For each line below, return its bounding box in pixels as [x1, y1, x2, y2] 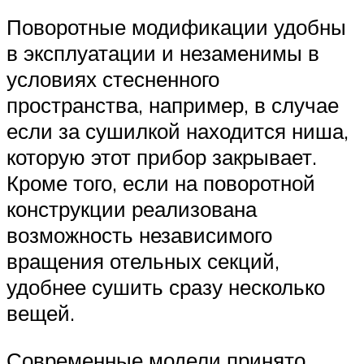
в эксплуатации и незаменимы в [6, 40, 319, 67]
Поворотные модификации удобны [6, 14, 346, 41]
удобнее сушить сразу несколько [6, 274, 325, 301]
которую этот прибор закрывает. [6, 144, 317, 171]
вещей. [6, 300, 75, 327]
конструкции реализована [6, 196, 257, 223]
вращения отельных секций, [6, 248, 279, 275]
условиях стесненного [6, 66, 219, 93]
